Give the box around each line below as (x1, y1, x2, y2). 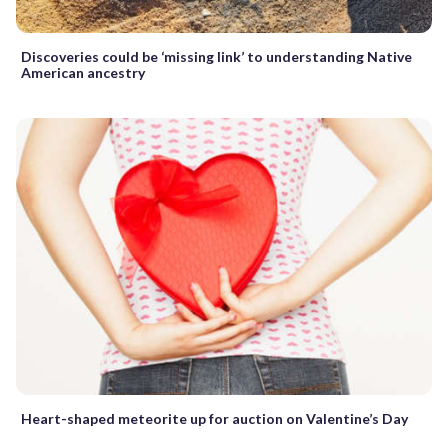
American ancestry (21, 63, 145, 81)
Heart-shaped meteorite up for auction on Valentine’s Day (21, 409, 408, 427)
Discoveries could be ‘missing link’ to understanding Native (21, 47, 412, 65)
